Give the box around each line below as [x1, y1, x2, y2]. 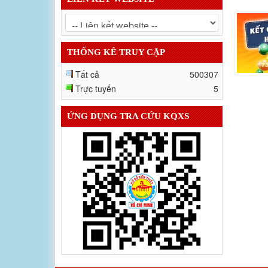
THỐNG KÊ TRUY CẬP [67, 39, 165, 49]
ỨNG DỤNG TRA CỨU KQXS [67, 103, 189, 113]
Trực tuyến [75, 75, 116, 87]
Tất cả [75, 60, 99, 72]
